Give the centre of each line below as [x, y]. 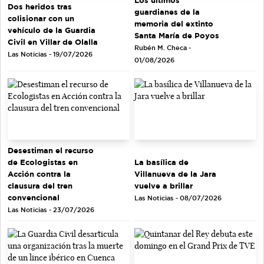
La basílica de [161, 162]
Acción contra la [39, 174]
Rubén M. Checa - [163, 48]
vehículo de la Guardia [52, 30]
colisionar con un [41, 18]
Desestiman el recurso [51, 150]
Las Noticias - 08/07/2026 [178, 198]
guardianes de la [167, 12]
